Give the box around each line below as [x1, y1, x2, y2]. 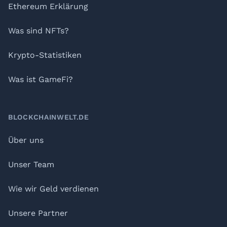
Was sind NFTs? [8, 26, 69, 35]
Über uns [8, 135, 44, 145]
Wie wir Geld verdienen [8, 184, 99, 194]
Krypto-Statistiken [8, 50, 82, 60]
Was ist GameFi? [8, 74, 73, 84]
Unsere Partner [8, 208, 68, 218]
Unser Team [8, 160, 54, 169]
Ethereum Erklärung [8, 2, 88, 11]
